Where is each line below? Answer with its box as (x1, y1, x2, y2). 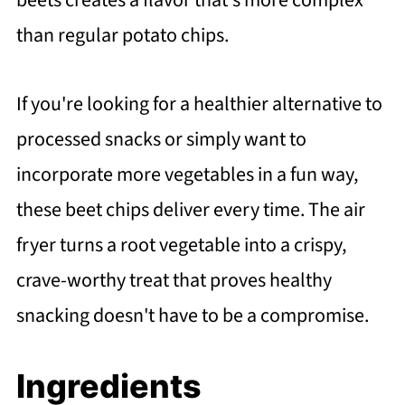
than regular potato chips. (15, 21, 229, 51)
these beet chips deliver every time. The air (15, 195, 365, 225)
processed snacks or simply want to (15, 125, 306, 155)
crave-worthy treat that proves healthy (15, 266, 332, 296)
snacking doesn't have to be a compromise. (15, 301, 369, 331)
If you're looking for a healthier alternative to (15, 89, 382, 119)
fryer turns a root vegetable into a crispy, (15, 231, 346, 260)
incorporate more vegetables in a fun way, (15, 160, 358, 190)
